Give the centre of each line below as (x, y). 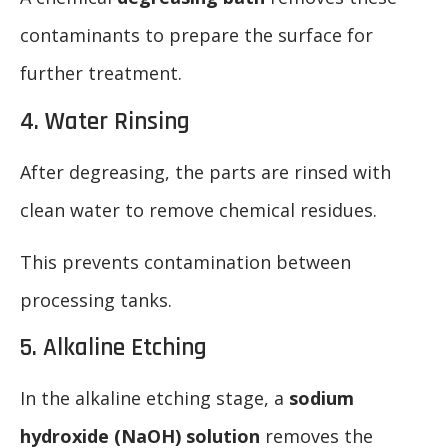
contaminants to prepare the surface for (196, 35)
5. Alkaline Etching (113, 348)
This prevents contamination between (185, 261)
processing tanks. (96, 299)
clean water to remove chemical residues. (198, 209)
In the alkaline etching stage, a (154, 398)
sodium (321, 398)
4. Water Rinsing (105, 121)
